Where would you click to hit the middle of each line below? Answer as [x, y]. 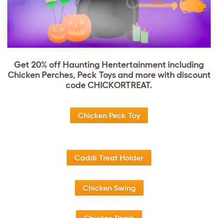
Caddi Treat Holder [109, 158]
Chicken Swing [109, 188]
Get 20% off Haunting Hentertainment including [109, 65]
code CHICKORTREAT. [109, 85]
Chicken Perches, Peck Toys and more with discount [109, 75]
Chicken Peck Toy [109, 116]
